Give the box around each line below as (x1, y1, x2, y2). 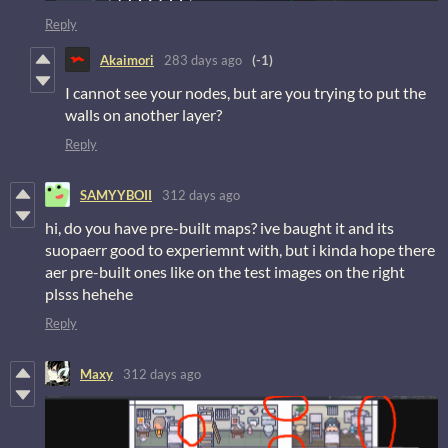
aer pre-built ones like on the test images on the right (45, 262, 405, 282)
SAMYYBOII (80, 186, 152, 203)
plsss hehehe (45, 284, 133, 304)
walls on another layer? (65, 105, 222, 125)
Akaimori (100, 51, 154, 68)
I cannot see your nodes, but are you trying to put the (65, 83, 426, 103)
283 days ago (164, 51, 242, 68)
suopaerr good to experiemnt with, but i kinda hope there (45, 240, 435, 260)
